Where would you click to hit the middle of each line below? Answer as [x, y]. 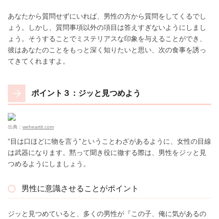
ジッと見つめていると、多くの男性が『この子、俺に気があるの [107, 213]
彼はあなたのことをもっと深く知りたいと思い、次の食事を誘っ [107, 50]
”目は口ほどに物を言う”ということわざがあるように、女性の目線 [109, 141]
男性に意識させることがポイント [80, 188]
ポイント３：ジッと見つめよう [86, 93]
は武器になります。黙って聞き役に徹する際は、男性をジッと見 [107, 152]
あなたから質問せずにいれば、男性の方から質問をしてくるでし [107, 16]
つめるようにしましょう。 [49, 164]
